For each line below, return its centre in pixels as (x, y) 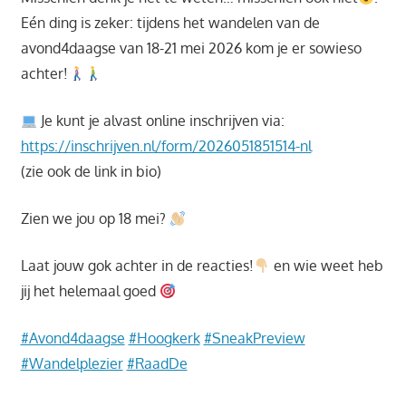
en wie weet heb (326, 266)
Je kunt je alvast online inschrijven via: (160, 121)
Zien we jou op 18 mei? (95, 219)
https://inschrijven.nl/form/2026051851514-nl (166, 146)
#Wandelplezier (72, 364)
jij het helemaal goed (90, 291)
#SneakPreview (254, 338)
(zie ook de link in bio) (91, 172)
